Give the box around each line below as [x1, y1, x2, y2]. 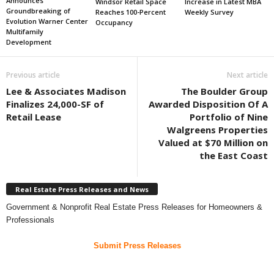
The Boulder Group [181, 85, 268, 98]
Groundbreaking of [6, 6, 70, 16]
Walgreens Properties [167, 124, 268, 136]
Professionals [6, 215, 54, 224]
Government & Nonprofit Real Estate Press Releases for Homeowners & [6, 202, 262, 212]
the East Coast [199, 149, 268, 162]
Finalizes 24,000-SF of [6, 98, 104, 111]
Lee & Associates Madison [6, 85, 126, 98]
